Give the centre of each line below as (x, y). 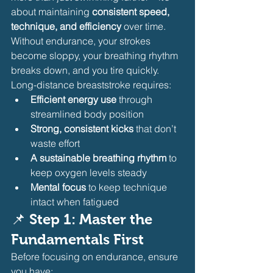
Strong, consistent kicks (82, 128)
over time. (145, 26)
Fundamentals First (77, 239)
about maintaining (51, 11)
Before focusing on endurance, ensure (96, 256)
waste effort (55, 143)
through (136, 99)
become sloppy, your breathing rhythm (96, 55)
